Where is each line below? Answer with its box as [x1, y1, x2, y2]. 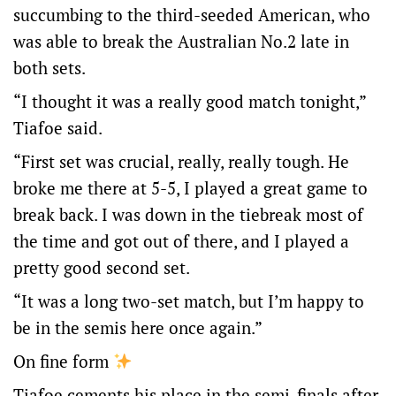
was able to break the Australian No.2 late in [13, 30, 349, 52]
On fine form [13, 350, 113, 372]
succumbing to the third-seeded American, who [13, 4, 370, 26]
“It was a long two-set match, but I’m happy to [13, 290, 364, 312]
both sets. [13, 57, 86, 79]
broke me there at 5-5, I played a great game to [13, 177, 368, 199]
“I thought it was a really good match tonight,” [13, 90, 366, 112]
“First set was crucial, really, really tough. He [13, 150, 349, 172]
